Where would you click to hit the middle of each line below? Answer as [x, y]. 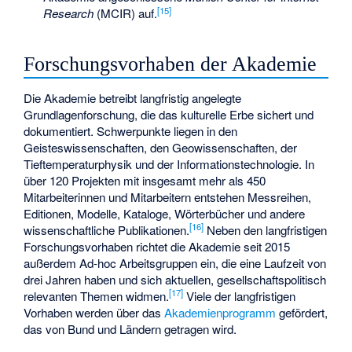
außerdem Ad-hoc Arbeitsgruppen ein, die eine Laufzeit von [175, 262]
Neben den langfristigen [266, 229]
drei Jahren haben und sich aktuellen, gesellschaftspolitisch [175, 279]
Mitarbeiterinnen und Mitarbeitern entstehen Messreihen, [168, 196]
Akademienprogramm [220, 312]
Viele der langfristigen [240, 295]
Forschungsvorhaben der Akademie [170, 64]
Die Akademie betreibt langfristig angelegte [133, 97]
